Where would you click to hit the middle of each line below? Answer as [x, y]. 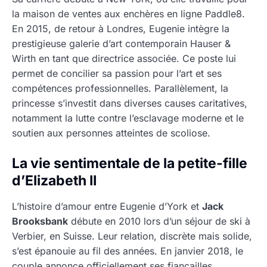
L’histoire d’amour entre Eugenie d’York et [107, 206]
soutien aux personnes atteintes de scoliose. [111, 133]
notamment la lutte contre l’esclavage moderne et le [128, 118]
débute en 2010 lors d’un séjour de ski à [159, 221]
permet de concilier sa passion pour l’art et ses [117, 73]
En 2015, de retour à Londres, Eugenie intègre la [121, 28]
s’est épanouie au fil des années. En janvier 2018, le [128, 251]
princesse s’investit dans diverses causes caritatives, [130, 103]
